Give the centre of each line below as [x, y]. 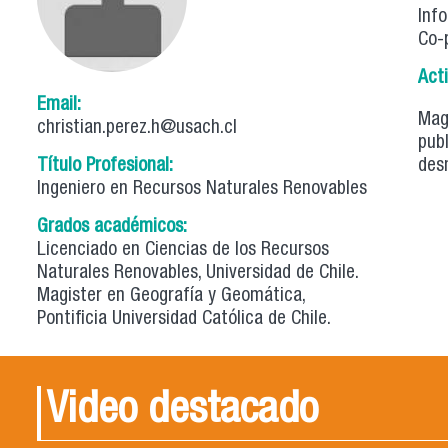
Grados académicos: [114, 227]
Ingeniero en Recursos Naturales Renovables [202, 189]
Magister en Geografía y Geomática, [171, 296]
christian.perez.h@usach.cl [137, 128]
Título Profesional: [107, 166]
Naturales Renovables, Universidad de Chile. [198, 273]
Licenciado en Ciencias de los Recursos [183, 250]
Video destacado [182, 412]
